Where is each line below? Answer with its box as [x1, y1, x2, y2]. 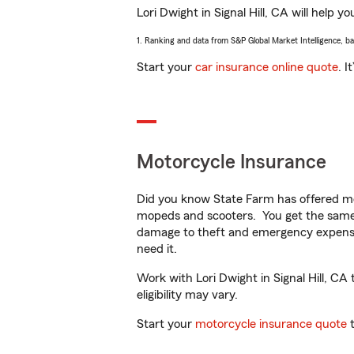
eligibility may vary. [137, 288, 238, 301]
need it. [137, 243, 180, 255]
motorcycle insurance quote [195, 318, 347, 330]
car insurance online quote [195, 61, 338, 73]
